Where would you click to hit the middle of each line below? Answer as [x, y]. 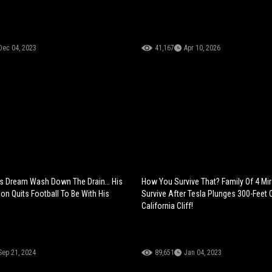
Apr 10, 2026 [202, 48]
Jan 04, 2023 [203, 253]
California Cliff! [168, 206]
